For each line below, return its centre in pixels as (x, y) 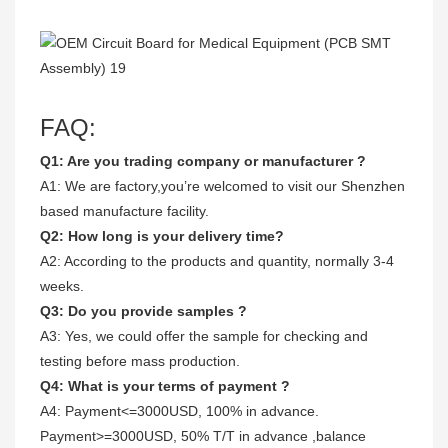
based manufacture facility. (124, 210)
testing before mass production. (140, 360)
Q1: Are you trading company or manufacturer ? (203, 160)
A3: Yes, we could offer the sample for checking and (204, 335)
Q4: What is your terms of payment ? (165, 385)
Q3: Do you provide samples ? (143, 310)
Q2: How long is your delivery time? (162, 235)
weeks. (62, 285)
